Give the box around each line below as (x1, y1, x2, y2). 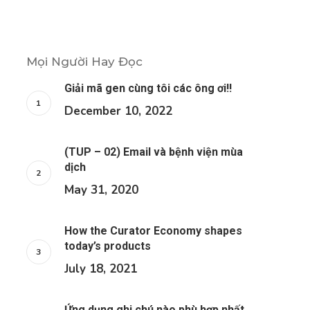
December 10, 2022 (64, 103, 172, 120)
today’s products (64, 239, 151, 253)
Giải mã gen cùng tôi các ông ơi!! (64, 82, 232, 95)
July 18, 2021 (64, 261, 137, 277)
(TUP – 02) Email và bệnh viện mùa (64, 145, 243, 159)
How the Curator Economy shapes (64, 224, 242, 238)
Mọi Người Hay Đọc (26, 55, 143, 69)
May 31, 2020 (64, 182, 138, 199)
